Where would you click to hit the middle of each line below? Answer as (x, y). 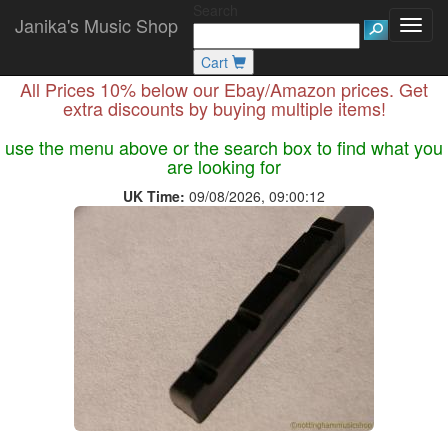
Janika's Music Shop (96, 25)
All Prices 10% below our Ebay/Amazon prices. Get (224, 89)
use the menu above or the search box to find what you (224, 147)
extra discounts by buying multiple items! (224, 108)
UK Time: (154, 196)
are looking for (224, 166)
